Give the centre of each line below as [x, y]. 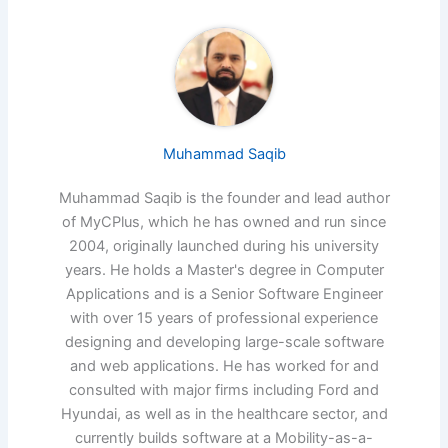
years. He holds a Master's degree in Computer [224, 269]
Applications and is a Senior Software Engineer [224, 293]
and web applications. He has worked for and [224, 365]
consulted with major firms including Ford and [224, 389]
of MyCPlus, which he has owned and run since [224, 221]
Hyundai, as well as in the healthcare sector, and [224, 413]
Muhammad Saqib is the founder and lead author [224, 197]
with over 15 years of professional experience [224, 317]
